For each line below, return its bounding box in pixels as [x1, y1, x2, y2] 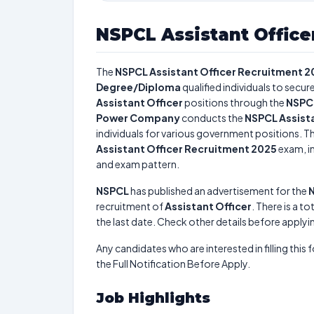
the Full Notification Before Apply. [96, 257, 250, 270]
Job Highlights [96, 289, 210, 306]
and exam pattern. [96, 158, 179, 170]
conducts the [180, 111, 245, 124]
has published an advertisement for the [129, 184, 308, 197]
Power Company [96, 111, 180, 124]
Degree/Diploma [96, 81, 181, 93]
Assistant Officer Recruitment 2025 [96, 142, 277, 155]
